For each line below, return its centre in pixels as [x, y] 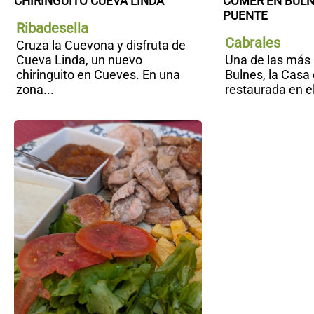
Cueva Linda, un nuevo [79, 60]
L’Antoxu [226, 157]
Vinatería [226, 128]
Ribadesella [52, 28]
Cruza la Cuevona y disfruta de [101, 46]
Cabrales [252, 43]
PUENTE [245, 16]
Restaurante [236, 142]
